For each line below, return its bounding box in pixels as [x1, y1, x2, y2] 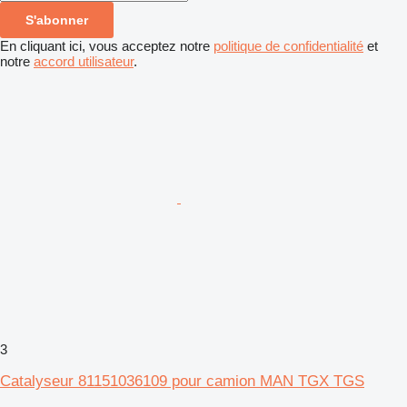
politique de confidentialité [213, 37, 363, 54]
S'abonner [25, 12, 88, 27]
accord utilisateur [34, 53, 134, 69]
